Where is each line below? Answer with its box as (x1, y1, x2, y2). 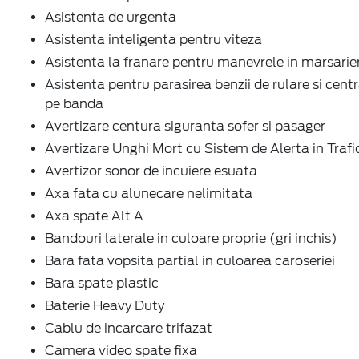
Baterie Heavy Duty (45, 297, 164, 313)
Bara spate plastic (45, 275, 159, 291)
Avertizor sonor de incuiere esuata (45, 163, 257, 179)
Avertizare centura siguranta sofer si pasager (45, 118, 325, 134)
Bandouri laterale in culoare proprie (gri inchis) (45, 230, 337, 246)
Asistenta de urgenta (45, 9, 176, 25)
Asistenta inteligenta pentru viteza (45, 31, 262, 47)
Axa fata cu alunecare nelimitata (45, 185, 252, 201)
